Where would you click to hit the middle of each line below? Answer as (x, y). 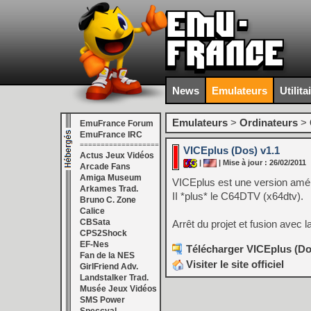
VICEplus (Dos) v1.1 (232, 150)
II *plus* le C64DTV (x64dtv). (238, 196)
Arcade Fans (105, 167)
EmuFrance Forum (117, 124)
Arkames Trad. (109, 189)
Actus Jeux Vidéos (117, 155)
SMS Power (102, 300)
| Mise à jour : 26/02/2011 (261, 162)
